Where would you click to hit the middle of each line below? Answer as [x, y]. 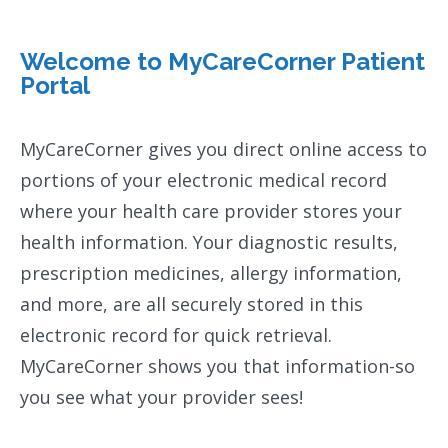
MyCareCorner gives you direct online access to [223, 149]
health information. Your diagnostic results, [209, 242]
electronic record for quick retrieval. [176, 335]
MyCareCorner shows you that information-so [217, 366]
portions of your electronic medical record [203, 180]
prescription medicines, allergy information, [211, 273]
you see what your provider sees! [161, 397]
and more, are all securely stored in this [191, 304]
